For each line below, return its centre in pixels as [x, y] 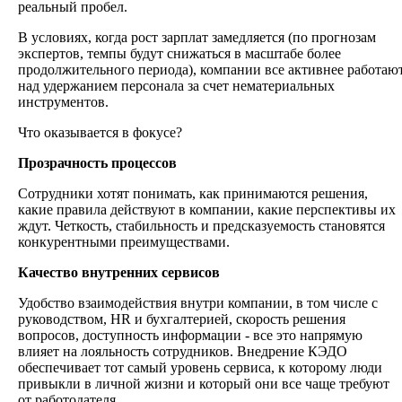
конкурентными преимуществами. [124, 242]
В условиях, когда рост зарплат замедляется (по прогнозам [197, 38]
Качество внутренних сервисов [119, 273]
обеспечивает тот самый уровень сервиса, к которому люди [200, 368]
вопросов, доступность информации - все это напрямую [190, 336]
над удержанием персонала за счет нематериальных [176, 86]
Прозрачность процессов [97, 163]
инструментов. [63, 102]
